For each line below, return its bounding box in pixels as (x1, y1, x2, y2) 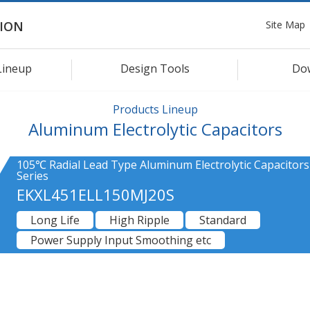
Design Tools (120, 60, 190, 76)
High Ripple (109, 212, 170, 228)
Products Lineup (112, 101, 198, 117)
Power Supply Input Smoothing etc (30, 232, 211, 248)
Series (17, 167, 48, 183)
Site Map (266, 17, 305, 31)
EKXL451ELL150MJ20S (17, 183, 174, 205)
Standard (199, 212, 246, 228)
